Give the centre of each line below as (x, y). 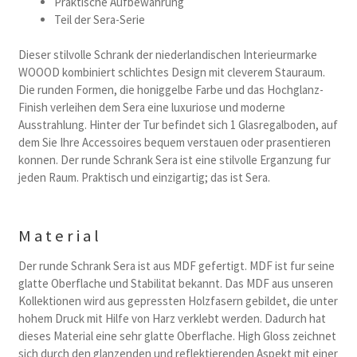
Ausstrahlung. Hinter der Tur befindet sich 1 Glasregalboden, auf (178, 124)
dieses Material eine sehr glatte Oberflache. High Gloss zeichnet (177, 336)
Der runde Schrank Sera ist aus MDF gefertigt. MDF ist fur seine (176, 266)
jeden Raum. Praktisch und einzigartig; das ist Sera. (144, 177)
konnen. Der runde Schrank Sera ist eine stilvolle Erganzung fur (174, 159)
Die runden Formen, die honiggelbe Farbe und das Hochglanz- (171, 89)
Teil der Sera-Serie (99, 20)
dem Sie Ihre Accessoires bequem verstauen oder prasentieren (174, 142)
